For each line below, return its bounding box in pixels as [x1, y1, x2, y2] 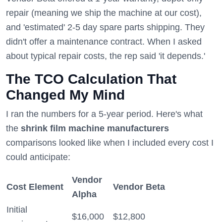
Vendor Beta [113, 182, 165, 192]
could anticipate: [6, 152, 70, 162]
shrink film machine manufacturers [21, 123, 169, 133]
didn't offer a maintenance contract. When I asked [6, 37, 202, 47]
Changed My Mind [6, 87, 125, 103]
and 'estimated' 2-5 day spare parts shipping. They [6, 22, 205, 32]
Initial [6, 205, 27, 215]
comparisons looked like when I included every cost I [6, 138, 214, 148]
